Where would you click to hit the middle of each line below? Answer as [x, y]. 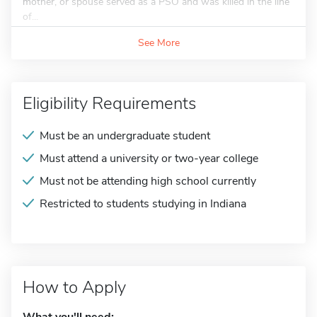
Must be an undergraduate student [125, 136]
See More [158, 43]
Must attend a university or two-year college [149, 158]
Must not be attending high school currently [148, 181]
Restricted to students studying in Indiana [143, 204]
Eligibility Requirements [109, 103]
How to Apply [74, 287]
